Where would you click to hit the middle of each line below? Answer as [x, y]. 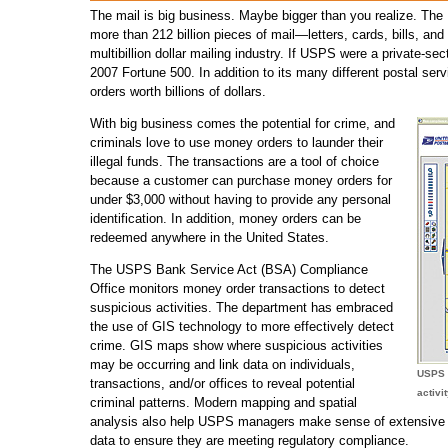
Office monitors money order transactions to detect [237, 288]
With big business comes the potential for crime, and [242, 123]
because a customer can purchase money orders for [241, 180]
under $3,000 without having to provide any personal [240, 199]
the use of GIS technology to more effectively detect [242, 326]
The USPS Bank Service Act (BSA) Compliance [229, 269]
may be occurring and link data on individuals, [222, 364]
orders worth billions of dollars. [178, 91]
